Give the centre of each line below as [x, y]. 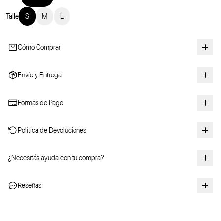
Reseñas [30, 186]
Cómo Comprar [39, 48]
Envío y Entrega [40, 75]
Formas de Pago [40, 103]
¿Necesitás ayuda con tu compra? [56, 158]
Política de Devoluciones [52, 130]
